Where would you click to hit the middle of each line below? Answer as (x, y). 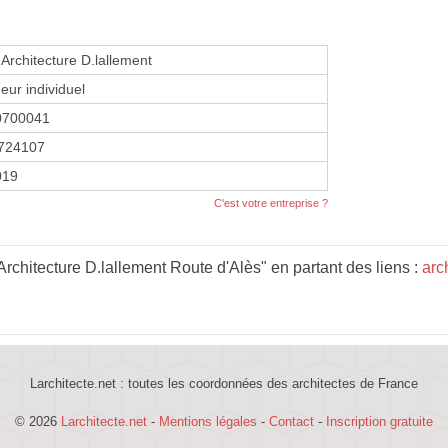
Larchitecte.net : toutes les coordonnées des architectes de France (224, 383)
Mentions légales (208, 421)
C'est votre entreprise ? (271, 202)
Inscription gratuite (379, 421)
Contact (291, 421)
